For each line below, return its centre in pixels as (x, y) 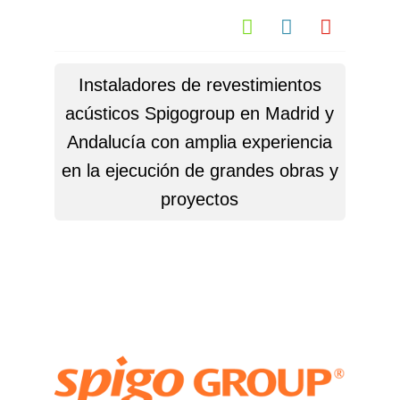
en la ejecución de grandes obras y (200, 170)
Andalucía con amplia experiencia (200, 142)
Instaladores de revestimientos (200, 84)
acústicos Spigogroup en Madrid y (200, 113)
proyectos (200, 199)
